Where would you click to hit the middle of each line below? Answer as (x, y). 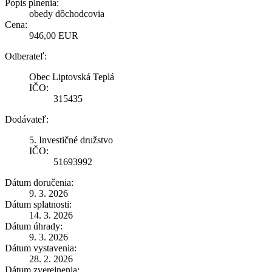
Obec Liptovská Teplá (72, 76)
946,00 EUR (54, 35)
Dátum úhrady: (34, 226)
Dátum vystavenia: (41, 248)
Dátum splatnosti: (38, 204)
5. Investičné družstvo (71, 140)
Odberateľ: (26, 56)
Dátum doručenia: (39, 182)
